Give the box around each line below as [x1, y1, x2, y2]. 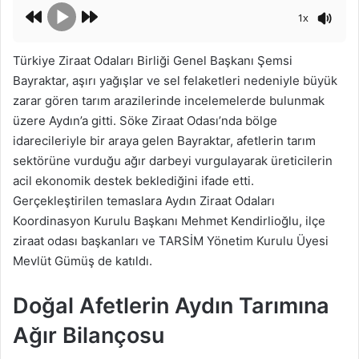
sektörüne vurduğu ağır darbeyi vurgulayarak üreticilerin [13, 152, 333, 168]
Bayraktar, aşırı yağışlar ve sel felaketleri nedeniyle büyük [13, 72, 337, 88]
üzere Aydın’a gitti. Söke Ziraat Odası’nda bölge [13, 112, 277, 128]
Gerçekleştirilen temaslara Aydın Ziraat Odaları [13, 192, 275, 208]
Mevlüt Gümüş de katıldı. [13, 252, 152, 268]
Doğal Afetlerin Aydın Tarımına [13, 292, 329, 319]
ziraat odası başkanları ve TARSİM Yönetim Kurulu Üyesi [13, 232, 329, 248]
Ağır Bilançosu [13, 321, 164, 349]
